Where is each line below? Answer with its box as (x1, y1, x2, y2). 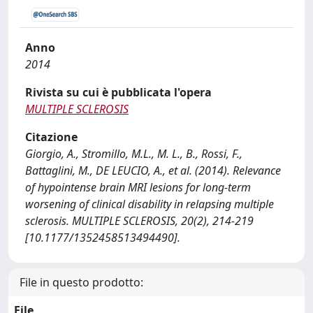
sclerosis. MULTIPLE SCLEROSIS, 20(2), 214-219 (25, 213, 254, 228)
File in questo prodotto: (20, 275, 143, 290)
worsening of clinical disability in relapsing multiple (25, 196, 274, 212)
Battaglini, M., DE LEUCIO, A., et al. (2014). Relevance (25, 163, 281, 178)
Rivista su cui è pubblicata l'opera (25, 85, 212, 100)
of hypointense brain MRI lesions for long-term (25, 180, 251, 195)
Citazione (25, 129, 78, 145)
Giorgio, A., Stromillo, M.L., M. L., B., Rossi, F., (25, 146, 242, 161)
